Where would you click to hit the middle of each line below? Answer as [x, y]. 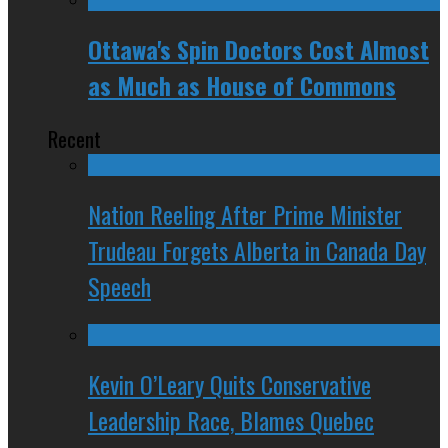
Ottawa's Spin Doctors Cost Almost [258, 48]
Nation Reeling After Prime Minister [245, 213]
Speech [119, 285]
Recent [74, 138]
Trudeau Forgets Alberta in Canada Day [257, 249]
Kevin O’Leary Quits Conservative [229, 383]
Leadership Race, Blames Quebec [231, 419]
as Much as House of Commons [242, 84]
